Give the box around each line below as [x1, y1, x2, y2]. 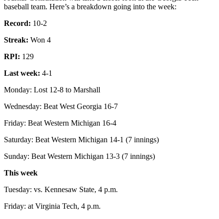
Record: [4, 19, 33, 27]
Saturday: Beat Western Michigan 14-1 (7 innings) [4, 135, 159, 144]
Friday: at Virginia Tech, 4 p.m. [4, 201, 101, 210]
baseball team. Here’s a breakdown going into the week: [4, 2, 176, 11]
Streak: [4, 35, 28, 44]
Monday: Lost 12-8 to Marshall [4, 85, 100, 94]
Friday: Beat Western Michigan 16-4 [4, 118, 116, 127]
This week [4, 168, 38, 177]
